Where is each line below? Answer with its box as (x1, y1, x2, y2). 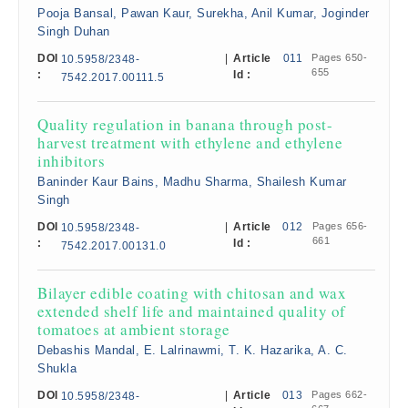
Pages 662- (311, 389, 368, 400)
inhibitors (37, 150, 105, 171)
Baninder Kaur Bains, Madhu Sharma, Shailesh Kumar (37, 175, 347, 189)
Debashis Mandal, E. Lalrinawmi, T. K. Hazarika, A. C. (37, 343, 348, 357)
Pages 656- (311, 220, 368, 231)
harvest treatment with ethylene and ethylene (37, 132, 342, 153)
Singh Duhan (37, 25, 110, 38)
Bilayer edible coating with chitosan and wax (37, 282, 346, 303)
